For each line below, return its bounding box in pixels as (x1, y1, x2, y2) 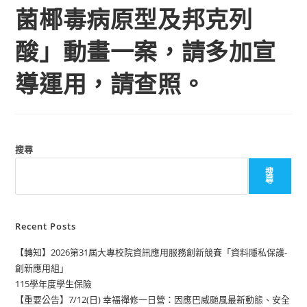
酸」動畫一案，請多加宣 (15, 36, 277, 67)
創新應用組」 (15, 262, 69, 274)
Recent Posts (15, 220, 77, 232)
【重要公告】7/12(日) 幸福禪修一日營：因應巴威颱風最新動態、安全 (15, 293, 291, 306)
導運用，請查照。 (15, 68, 206, 99)
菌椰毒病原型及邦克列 (15, 3, 253, 35)
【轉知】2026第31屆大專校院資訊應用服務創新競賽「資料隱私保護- (15, 246, 288, 258)
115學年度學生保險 (15, 278, 93, 290)
